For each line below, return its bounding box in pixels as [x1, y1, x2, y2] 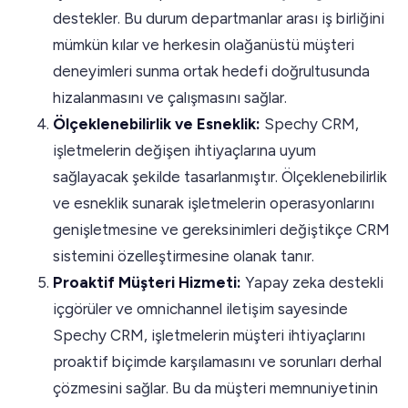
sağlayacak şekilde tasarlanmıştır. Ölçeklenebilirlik [53, 167, 387, 186]
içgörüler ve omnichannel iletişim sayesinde [53, 299, 348, 318]
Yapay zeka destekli [245, 272, 383, 291]
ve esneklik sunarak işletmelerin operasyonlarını [53, 193, 374, 212]
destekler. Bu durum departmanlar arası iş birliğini [53, 8, 384, 27]
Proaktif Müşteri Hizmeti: [53, 272, 245, 291]
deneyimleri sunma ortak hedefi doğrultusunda [53, 61, 370, 80]
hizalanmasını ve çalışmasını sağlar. [53, 87, 287, 107]
